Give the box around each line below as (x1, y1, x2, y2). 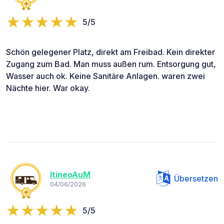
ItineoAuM (50, 169, 90, 180)
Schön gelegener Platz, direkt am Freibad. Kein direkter (6, 46, 215, 57)
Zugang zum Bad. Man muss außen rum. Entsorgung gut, (6, 58, 216, 69)
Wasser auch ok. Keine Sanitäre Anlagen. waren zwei (6, 70, 205, 81)
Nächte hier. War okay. (6, 82, 90, 93)
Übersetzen (174, 173, 218, 183)
